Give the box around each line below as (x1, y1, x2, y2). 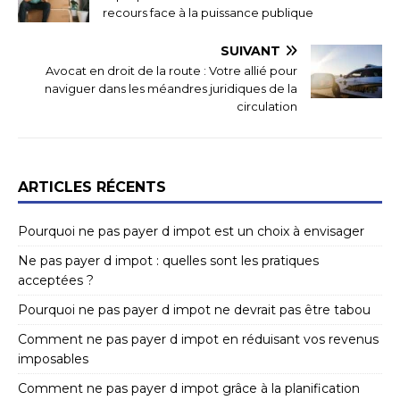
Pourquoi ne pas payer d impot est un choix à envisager (18, 223, 364, 240)
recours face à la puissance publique (103, 5, 313, 21)
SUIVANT (221, 43, 280, 60)
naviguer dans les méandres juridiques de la (45, 81, 297, 96)
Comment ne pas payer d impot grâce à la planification (18, 380, 360, 397)
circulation (237, 99, 297, 114)
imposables (18, 351, 88, 368)
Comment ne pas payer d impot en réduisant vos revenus (18, 331, 379, 348)
